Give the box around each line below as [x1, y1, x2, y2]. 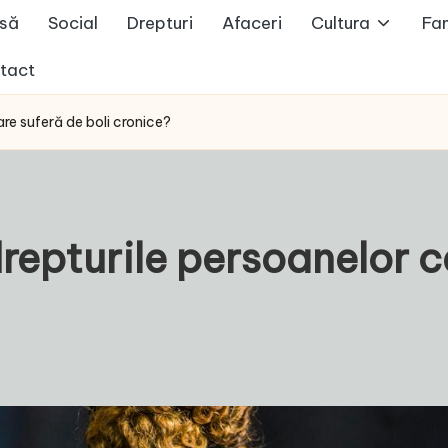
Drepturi [127, 12, 193, 34]
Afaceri [222, 12, 282, 34]
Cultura [311, 12, 370, 34]
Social [48, 12, 98, 34]
